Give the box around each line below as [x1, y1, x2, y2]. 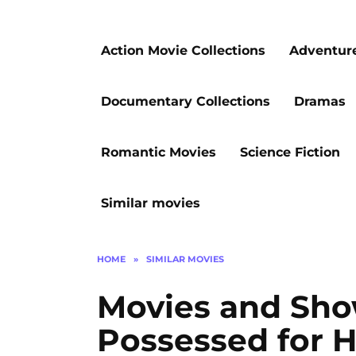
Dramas [294, 94, 346, 109]
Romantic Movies [101, 145, 216, 160]
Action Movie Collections [101, 43, 265, 58]
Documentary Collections [101, 94, 270, 109]
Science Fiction [240, 145, 340, 160]
